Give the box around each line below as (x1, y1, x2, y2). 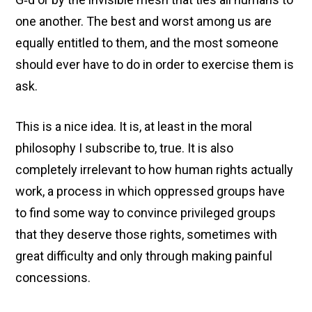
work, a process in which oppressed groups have (15, 184, 286, 198)
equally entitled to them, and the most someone (15, 36, 279, 50)
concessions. (15, 270, 91, 285)
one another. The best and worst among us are (15, 14, 272, 29)
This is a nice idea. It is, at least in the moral (15, 119, 253, 134)
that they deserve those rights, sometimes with (15, 227, 278, 242)
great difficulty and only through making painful (15, 249, 273, 263)
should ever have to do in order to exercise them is (15, 57, 295, 72)
